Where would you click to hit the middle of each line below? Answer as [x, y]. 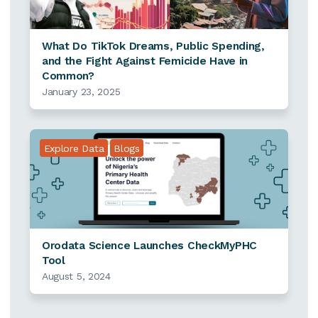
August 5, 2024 [76, 276]
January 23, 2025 [81, 92]
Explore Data [74, 148]
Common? [68, 76]
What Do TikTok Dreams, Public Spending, [153, 46]
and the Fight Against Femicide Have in [145, 61]
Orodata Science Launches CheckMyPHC [149, 246]
